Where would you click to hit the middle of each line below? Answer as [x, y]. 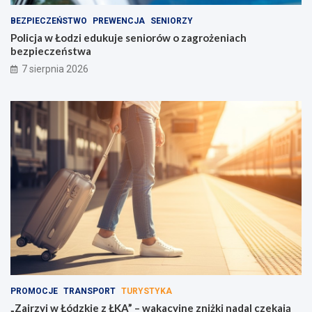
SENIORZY [172, 21]
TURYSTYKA [147, 291]
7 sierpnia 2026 [55, 69]
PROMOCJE [34, 291]
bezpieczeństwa [51, 50]
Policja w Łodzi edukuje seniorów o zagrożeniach [128, 37]
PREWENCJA [119, 21]
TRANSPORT [89, 291]
